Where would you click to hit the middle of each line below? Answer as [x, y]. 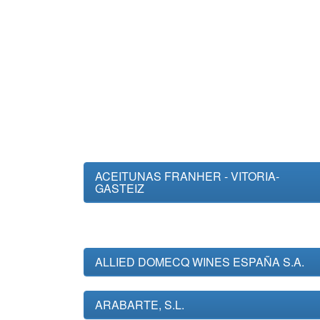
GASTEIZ [120, 188]
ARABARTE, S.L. [140, 305]
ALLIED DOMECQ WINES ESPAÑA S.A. [200, 262]
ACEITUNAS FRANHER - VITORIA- [187, 176]
